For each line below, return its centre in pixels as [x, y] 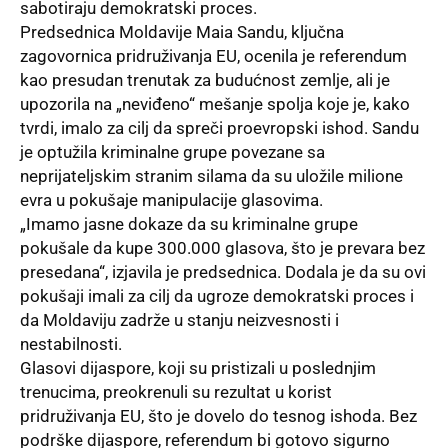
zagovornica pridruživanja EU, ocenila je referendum [213, 56]
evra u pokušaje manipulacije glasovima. [171, 200]
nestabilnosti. [71, 344]
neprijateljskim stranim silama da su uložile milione [211, 176]
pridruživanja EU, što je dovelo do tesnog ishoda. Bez [218, 416]
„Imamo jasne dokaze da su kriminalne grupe [189, 224]
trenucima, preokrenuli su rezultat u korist [176, 392]
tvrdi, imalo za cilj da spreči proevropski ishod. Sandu [219, 128]
